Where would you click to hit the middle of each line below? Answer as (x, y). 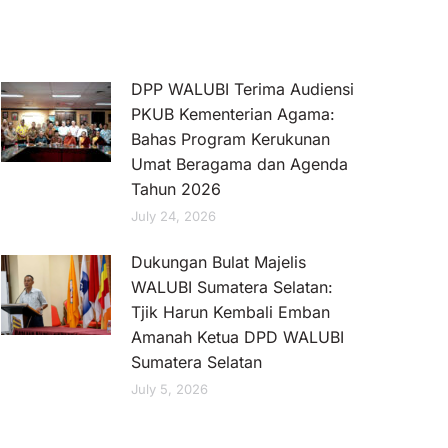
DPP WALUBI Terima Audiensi (242, 89)
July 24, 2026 (173, 216)
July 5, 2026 (169, 389)
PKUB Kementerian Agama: (233, 114)
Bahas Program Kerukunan (230, 139)
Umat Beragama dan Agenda (239, 164)
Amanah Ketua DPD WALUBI (237, 337)
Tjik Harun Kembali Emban (230, 312)
